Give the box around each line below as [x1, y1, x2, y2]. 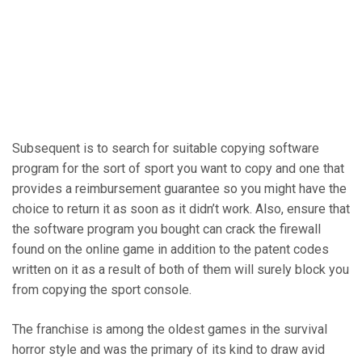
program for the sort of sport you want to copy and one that [12, 161, 344, 177]
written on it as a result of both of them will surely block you [12, 262, 349, 278]
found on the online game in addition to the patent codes [12, 242, 329, 258]
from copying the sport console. [12, 282, 192, 298]
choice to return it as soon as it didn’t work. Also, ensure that [12, 201, 350, 217]
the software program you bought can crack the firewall [12, 221, 321, 238]
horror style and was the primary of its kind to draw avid [12, 342, 325, 358]
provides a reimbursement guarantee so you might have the [12, 181, 347, 197]
